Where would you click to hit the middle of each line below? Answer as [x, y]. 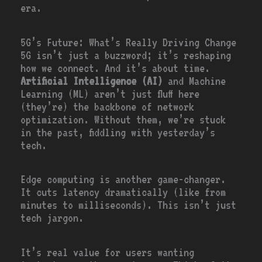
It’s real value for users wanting [108, 252]
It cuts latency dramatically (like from [123, 192]
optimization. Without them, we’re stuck [123, 119]
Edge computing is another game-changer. [123, 180]
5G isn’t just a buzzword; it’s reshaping [126, 55]
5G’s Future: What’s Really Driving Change [129, 42]
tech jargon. [52, 218]
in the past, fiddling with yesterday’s [118, 132]
